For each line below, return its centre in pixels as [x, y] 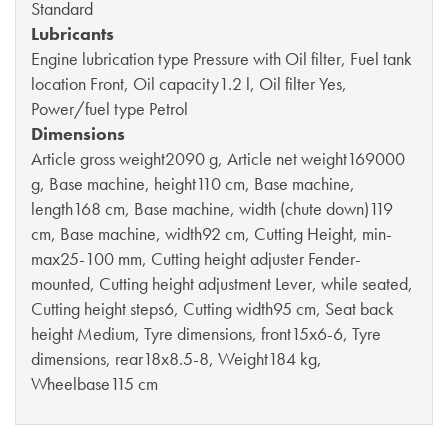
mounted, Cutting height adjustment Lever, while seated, [222, 284]
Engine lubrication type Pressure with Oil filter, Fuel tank [221, 59]
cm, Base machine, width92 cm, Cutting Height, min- [211, 234]
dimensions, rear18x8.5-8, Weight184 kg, [176, 359]
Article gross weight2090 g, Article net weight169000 [218, 159]
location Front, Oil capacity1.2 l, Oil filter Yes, [189, 84]
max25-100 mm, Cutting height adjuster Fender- [196, 259]
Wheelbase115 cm [94, 384]
